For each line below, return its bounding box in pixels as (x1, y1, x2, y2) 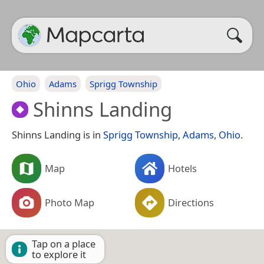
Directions (168, 195, 214, 209)
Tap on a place (32, 236, 95, 250)
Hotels (168, 161, 197, 175)
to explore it (32, 247, 86, 261)
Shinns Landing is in (12, 127, 103, 141)
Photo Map (45, 195, 94, 209)
